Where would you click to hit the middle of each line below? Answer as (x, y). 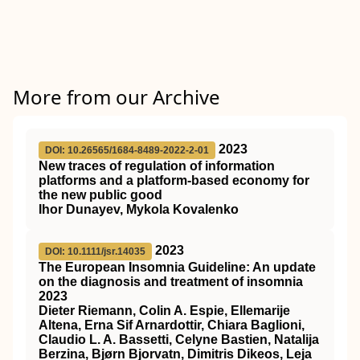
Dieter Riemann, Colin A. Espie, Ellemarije (164, 311)
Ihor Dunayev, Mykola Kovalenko (139, 209)
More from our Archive (117, 97)
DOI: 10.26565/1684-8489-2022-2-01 (127, 150)
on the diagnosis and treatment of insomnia (171, 282)
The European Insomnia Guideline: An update (177, 267)
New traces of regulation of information (157, 166)
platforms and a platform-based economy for (174, 180)
